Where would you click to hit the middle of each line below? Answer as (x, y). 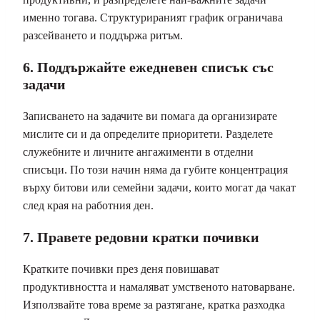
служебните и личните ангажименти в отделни (138, 151)
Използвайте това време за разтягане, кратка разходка (154, 304)
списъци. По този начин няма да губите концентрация (155, 169)
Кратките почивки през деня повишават (121, 269)
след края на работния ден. (88, 205)
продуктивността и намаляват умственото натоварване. (159, 286)
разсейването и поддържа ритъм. (103, 35)
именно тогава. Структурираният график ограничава (153, 17)
